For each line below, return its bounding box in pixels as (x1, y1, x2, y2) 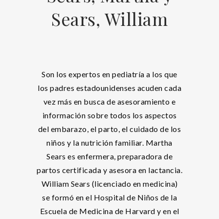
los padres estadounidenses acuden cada (38, 83, 181, 92)
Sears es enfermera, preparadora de (46, 152, 173, 161)
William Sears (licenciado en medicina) (41, 179, 178, 188)
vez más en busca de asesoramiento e (43, 97, 176, 106)
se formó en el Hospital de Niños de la (42, 193, 177, 202)
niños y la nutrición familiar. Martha (46, 138, 173, 147)
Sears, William (51, 7, 168, 30)
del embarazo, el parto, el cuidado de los (38, 124, 181, 133)
